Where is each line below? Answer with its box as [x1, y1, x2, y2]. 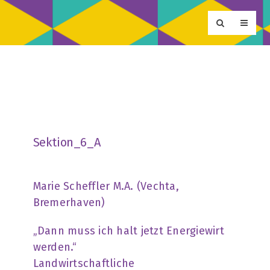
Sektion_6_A [33, 135, 101, 149]
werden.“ [33, 240, 77, 254]
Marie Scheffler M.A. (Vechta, [33, 180, 179, 193]
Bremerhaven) [33, 196, 105, 209]
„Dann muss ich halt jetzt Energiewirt [33, 224, 224, 237]
